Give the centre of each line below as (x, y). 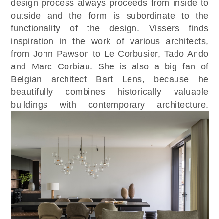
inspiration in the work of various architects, (110, 41)
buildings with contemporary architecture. (110, 104)
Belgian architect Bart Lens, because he (110, 79)
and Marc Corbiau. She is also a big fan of (110, 66)
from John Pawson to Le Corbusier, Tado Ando (110, 54)
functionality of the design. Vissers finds (110, 28)
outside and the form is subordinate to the (110, 15)
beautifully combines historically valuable (110, 92)
